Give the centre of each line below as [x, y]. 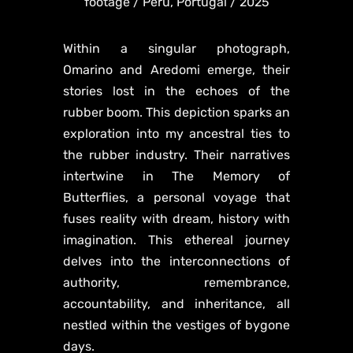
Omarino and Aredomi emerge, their [176, 69]
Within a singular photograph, [176, 48]
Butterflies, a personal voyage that [176, 197]
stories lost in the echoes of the [176, 91]
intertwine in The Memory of [176, 176]
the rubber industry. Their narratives [176, 154]
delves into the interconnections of [176, 261]
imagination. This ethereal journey [176, 240]
